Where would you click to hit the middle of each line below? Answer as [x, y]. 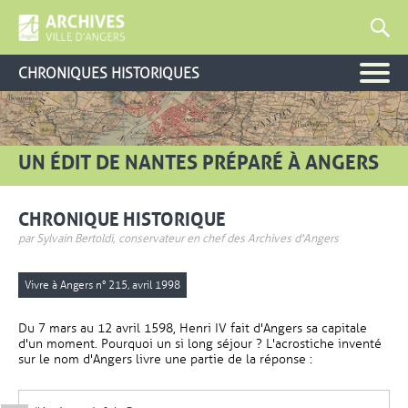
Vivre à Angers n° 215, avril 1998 [102, 285]
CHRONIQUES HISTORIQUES [109, 73]
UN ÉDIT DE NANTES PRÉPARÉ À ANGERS [199, 163]
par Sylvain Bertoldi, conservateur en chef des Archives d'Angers [178, 238]
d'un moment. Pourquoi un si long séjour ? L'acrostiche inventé [200, 344]
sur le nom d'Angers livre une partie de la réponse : [165, 359]
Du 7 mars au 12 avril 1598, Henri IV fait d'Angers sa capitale [193, 328]
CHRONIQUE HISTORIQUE [122, 220]
